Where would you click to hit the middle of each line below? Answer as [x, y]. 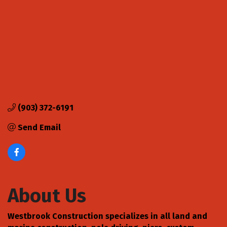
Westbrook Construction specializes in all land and [107, 216]
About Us [47, 195]
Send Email [39, 127]
